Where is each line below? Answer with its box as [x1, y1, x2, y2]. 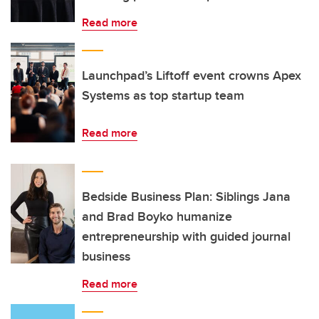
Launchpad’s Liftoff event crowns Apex [82, 66, 301, 85]
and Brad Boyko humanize [82, 207, 232, 226]
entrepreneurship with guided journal [82, 227, 291, 246]
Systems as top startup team [82, 86, 244, 105]
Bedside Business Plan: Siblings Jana [82, 187, 291, 206]
